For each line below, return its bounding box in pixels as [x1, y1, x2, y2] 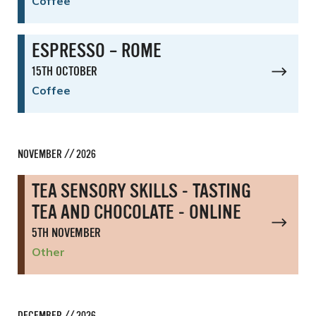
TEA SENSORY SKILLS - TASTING [32, 182, 251, 202]
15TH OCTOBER [32, 65, 97, 78]
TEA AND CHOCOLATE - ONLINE [32, 203, 241, 224]
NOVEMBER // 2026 [18, 149, 96, 161]
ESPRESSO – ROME [32, 42, 162, 62]
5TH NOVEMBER [32, 226, 101, 240]
